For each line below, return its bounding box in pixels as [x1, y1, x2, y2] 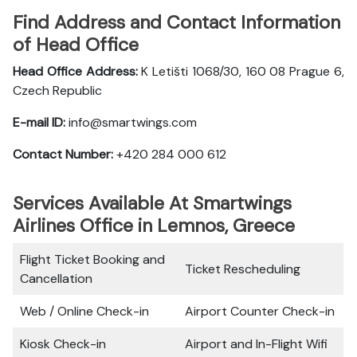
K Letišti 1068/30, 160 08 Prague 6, [141, 63, 345, 80]
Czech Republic [13, 82, 102, 99]
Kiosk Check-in [20, 335, 106, 352]
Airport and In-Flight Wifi [185, 335, 328, 352]
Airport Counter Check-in [185, 303, 335, 320]
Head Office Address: [13, 63, 142, 80]
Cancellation [20, 270, 92, 287]
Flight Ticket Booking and [20, 251, 165, 268]
